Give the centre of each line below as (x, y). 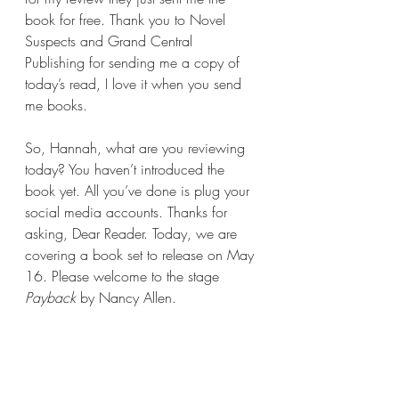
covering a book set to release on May (142, 254)
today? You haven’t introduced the (127, 169)
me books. (56, 105)
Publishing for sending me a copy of (134, 62)
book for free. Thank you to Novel (127, 19)
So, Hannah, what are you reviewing (137, 147)
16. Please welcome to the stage (124, 276)
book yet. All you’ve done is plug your (139, 190)
